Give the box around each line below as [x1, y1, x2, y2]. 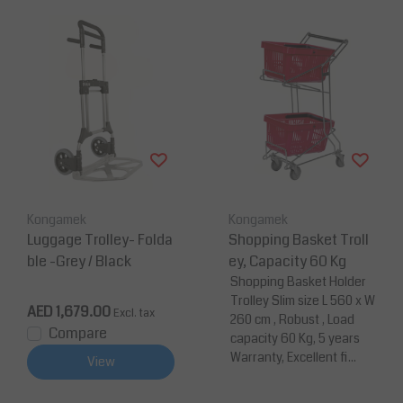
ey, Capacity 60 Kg [228, 251, 346, 273]
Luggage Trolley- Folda [27, 229, 173, 251]
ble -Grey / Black [27, 251, 131, 273]
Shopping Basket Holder [230, 273, 366, 291]
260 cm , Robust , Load [230, 310, 354, 329]
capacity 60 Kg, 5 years [230, 329, 360, 348]
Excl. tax [113, 305, 155, 322]
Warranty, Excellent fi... [230, 348, 356, 367]
